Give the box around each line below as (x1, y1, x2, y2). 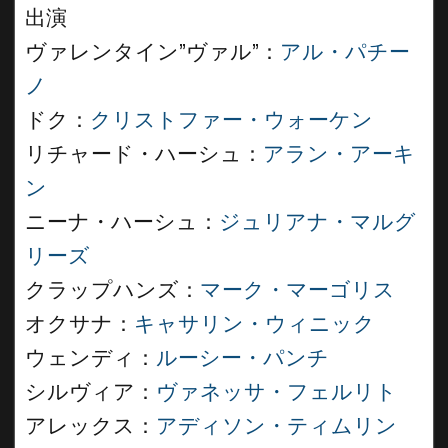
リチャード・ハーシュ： (25, 142, 263, 166)
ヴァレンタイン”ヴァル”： (25, 40, 280, 64)
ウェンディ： (25, 346, 156, 370)
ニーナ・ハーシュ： (25, 210, 219, 234)
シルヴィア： (25, 380, 156, 404)
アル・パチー (280, 40, 410, 64)
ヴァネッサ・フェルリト (156, 380, 397, 404)
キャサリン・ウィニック (134, 312, 375, 336)
